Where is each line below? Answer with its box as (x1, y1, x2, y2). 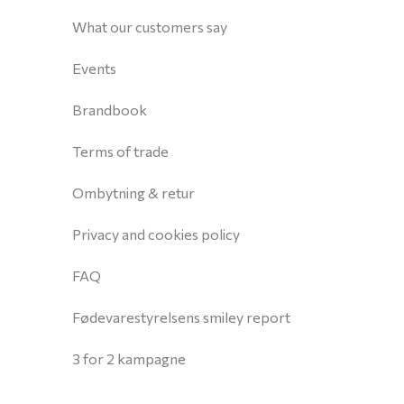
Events (72, 60, 116, 78)
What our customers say (72, 18, 227, 36)
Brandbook (72, 101, 147, 119)
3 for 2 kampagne (72, 350, 186, 368)
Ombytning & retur (72, 184, 195, 202)
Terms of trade (72, 142, 169, 161)
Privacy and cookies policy (72, 225, 240, 243)
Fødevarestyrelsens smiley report (72, 308, 290, 326)
